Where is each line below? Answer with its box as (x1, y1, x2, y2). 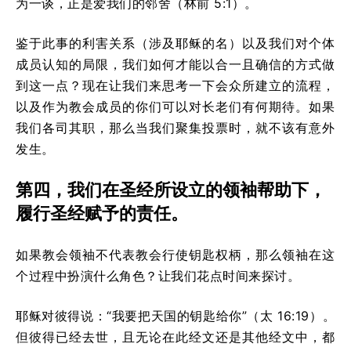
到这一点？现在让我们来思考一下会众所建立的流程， (16, 77, 335, 93)
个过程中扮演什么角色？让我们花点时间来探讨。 (16, 267, 300, 284)
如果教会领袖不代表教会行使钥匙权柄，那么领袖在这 (16, 246, 335, 262)
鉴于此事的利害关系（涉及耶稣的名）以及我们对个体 (16, 34, 335, 51)
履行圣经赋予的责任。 (16, 202, 188, 223)
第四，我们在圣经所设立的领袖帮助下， (16, 179, 326, 200)
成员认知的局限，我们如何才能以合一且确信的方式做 (16, 56, 335, 72)
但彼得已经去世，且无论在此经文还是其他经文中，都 (16, 328, 335, 345)
